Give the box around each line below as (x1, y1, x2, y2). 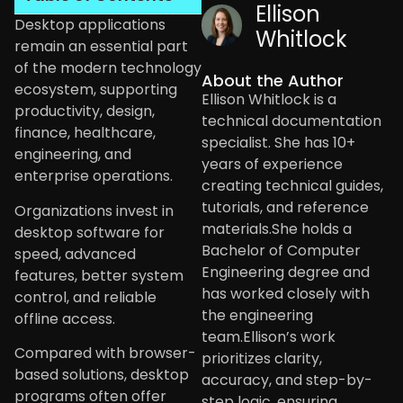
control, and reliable (14, 286, 157, 308)
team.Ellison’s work (201, 327, 336, 348)
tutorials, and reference (201, 197, 369, 219)
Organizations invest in (14, 200, 174, 221)
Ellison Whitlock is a (201, 89, 336, 111)
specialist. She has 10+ (201, 132, 355, 154)
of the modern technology (14, 58, 201, 79)
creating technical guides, (201, 175, 383, 197)
